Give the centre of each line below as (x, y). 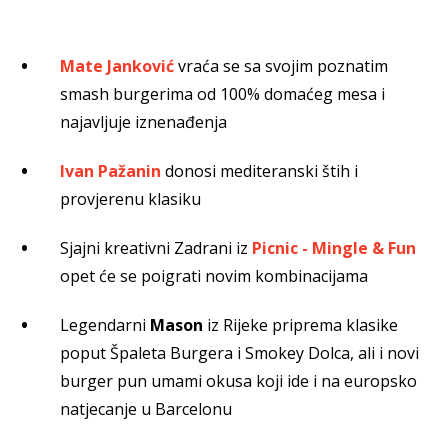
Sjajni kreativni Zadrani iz (156, 247)
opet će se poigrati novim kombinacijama (214, 275)
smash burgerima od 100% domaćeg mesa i (222, 93)
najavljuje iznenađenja (143, 121)
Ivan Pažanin (110, 170)
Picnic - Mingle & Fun (334, 247)
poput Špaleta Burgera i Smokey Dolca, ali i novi (239, 352)
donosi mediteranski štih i (261, 170)
